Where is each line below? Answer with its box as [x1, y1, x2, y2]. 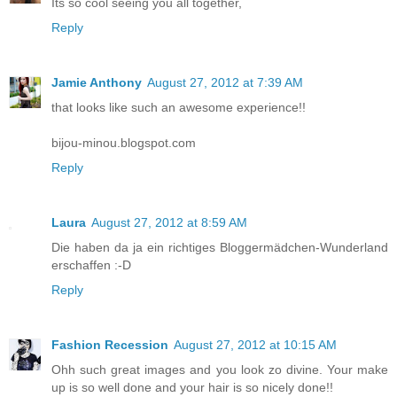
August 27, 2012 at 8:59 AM [91, 215, 247, 230]
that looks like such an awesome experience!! [51, 100, 306, 115]
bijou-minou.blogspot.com [51, 136, 196, 151]
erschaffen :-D [51, 258, 131, 273]
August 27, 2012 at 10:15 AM [174, 338, 337, 353]
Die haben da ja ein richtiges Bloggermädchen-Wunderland [51, 240, 388, 255]
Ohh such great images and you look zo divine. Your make [51, 362, 388, 378]
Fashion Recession [51, 338, 168, 353]
